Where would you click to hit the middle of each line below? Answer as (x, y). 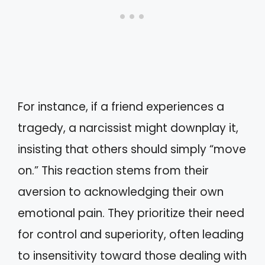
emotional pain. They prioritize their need (131, 213)
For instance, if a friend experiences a (121, 106)
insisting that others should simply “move (132, 149)
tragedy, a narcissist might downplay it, (128, 128)
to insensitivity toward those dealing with (132, 256)
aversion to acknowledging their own (121, 192)
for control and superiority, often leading (131, 234)
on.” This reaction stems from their (113, 170)
